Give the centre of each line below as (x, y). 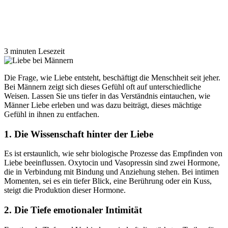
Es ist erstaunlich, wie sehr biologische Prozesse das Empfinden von (113, 154)
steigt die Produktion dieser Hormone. (65, 190)
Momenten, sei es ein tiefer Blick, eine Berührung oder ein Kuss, (108, 181)
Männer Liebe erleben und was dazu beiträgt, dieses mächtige (103, 105)
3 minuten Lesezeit (34, 51)
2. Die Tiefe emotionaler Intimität (73, 210)
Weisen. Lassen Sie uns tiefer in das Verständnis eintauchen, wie (107, 96)
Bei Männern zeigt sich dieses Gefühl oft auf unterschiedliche (103, 87)
